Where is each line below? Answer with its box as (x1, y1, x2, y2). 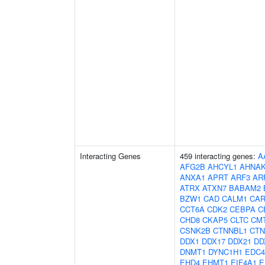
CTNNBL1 (213, 225, 247, 236)
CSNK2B (180, 225, 211, 236)
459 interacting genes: (180, 150, 258, 161)
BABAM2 (229, 182, 261, 193)
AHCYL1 (208, 161, 237, 172)
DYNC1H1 (208, 246, 243, 257)
